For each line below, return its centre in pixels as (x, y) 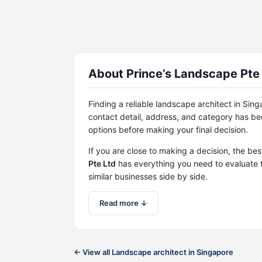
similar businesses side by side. (148, 176)
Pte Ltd (102, 163)
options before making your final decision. (168, 130)
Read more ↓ (123, 203)
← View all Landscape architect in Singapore (154, 252)
